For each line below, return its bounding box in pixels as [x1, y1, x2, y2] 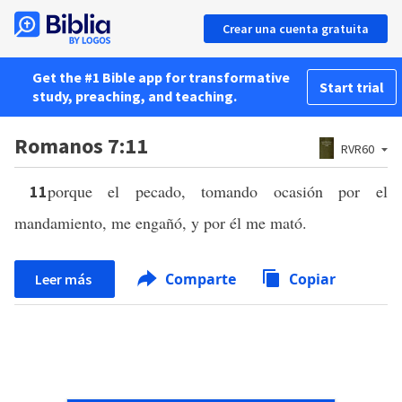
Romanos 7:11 [14, 132, 148, 160]
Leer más [35, 270, 94, 288]
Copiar [289, 269, 336, 289]
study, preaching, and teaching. [32, 87, 237, 105]
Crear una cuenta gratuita [223, 21, 369, 37]
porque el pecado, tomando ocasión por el [47, 180, 389, 202]
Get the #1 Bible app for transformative [32, 68, 290, 86]
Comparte [162, 269, 240, 289]
